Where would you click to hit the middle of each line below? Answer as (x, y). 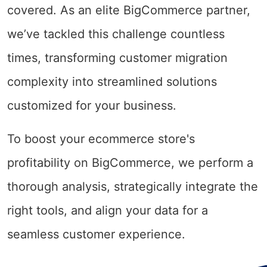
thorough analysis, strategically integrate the (133, 186)
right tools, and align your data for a (108, 210)
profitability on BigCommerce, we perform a (130, 162)
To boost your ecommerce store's (101, 139)
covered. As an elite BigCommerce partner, (129, 10)
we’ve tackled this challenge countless (116, 34)
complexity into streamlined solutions (112, 81)
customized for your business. (92, 105)
